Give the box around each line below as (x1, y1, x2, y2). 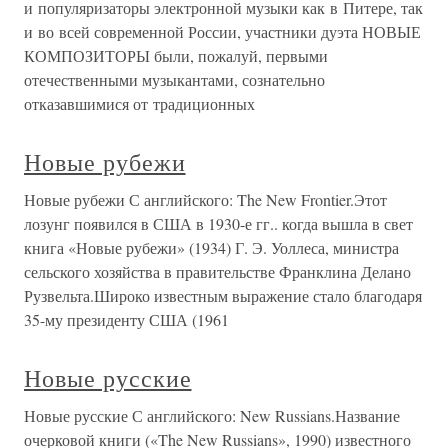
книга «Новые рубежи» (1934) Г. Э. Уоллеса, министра (24, 237, 399, 259)
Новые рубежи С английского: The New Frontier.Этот (24, 189, 387, 211)
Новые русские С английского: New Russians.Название (24, 405, 400, 427)
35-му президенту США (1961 (24, 309, 229, 331)
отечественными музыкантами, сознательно (24, 69, 325, 91)
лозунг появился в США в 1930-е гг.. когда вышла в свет (24, 213, 413, 235)
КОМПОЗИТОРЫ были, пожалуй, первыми (24, 45, 328, 67)
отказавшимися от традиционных (24, 93, 255, 115)
